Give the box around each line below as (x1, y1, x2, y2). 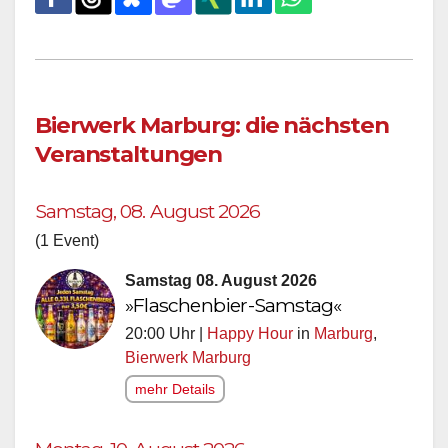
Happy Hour (207, 324, 293, 342)
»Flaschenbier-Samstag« (125, 292, 342, 317)
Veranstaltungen (35, 139, 223, 168)
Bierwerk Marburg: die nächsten (35, 110, 389, 139)
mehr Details (135, 380, 215, 397)
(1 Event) (35, 231, 99, 249)
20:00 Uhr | (125, 324, 207, 342)
